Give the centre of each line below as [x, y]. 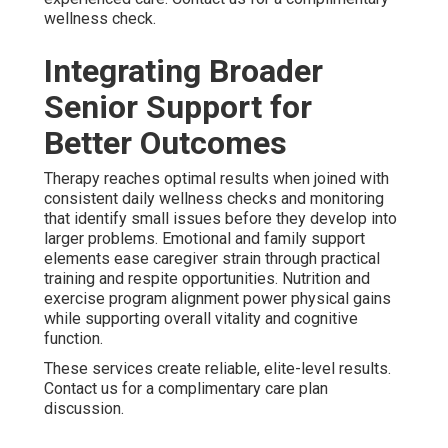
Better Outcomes [165, 142]
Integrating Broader [183, 70]
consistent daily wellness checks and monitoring [214, 198]
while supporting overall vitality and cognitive [201, 318]
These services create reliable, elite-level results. [217, 368]
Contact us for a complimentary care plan [186, 388]
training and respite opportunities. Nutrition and [207, 278]
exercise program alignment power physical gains [217, 298]
